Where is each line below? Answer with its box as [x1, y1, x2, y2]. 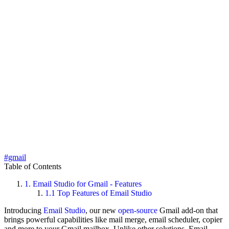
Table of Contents [4, 162, 61, 171]
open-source [118, 206, 157, 215]
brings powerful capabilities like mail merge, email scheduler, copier [4, 215, 222, 224]
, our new [85, 206, 118, 215]
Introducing [4, 206, 43, 215]
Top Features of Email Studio [57, 189, 152, 198]
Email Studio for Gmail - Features [31, 179, 142, 189]
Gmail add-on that [157, 206, 218, 215]
